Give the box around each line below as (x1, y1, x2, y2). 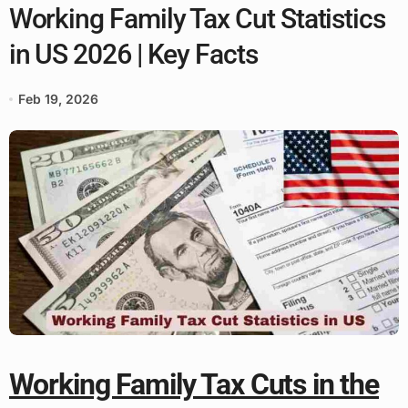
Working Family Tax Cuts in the (8, 367, 380, 402)
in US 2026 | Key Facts (8, 38, 258, 70)
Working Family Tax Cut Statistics (8, 3, 385, 35)
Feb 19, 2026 (17, 91, 98, 107)
